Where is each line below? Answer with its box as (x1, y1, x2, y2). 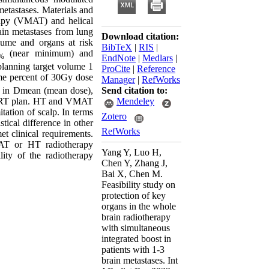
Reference (137, 64, 175, 74)
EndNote (101, 53, 136, 63)
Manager (101, 74, 135, 85)
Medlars (142, 53, 173, 63)
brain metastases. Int (101, 255, 178, 265)
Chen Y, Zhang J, (101, 158, 168, 168)
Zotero (101, 111, 127, 121)
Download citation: (101, 31, 179, 41)
